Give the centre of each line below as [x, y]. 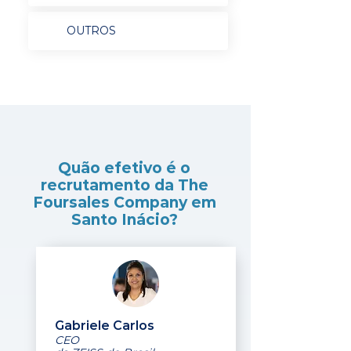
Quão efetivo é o [124, 168]
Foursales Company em [124, 203]
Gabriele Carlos [105, 326]
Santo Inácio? [124, 220]
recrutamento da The [124, 185]
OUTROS [91, 31]
